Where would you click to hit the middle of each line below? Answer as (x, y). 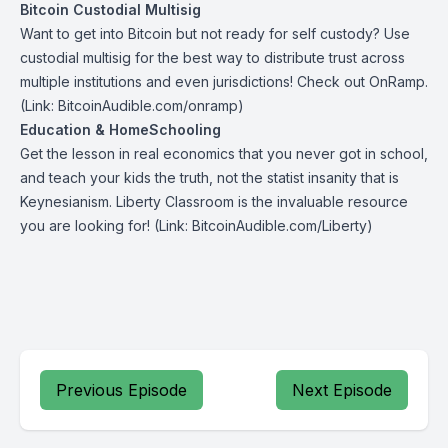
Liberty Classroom (175, 201)
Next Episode (342, 390)
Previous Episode (121, 390)
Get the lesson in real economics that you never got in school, (224, 153)
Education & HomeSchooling (120, 129)
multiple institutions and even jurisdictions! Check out (194, 81)
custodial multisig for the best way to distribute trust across (212, 57)
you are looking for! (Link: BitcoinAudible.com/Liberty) (196, 225)
